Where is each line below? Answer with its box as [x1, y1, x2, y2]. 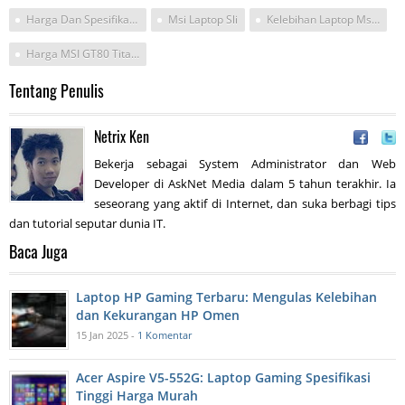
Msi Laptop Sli [168, 12, 238, 28]
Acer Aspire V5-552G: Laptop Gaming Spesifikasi [76, 369, 371, 387]
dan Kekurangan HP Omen [76, 306, 240, 325]
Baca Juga [9, 240, 68, 264]
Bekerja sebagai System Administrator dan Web [94, 155, 396, 173]
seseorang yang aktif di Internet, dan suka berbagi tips [94, 195, 396, 212]
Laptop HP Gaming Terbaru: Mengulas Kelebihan [76, 288, 377, 306]
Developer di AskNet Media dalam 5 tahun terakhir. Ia [94, 175, 396, 193]
